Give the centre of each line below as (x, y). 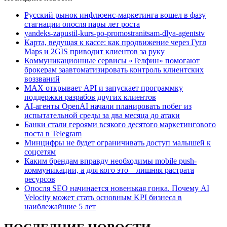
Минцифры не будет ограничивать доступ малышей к (118, 143)
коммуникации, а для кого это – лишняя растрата (109, 170)
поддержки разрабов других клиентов (90, 97)
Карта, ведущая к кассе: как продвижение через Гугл (115, 43)
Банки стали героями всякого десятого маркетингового (120, 125)
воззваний (42, 79)
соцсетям (40, 152)
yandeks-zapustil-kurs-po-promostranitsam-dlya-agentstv (115, 33)
